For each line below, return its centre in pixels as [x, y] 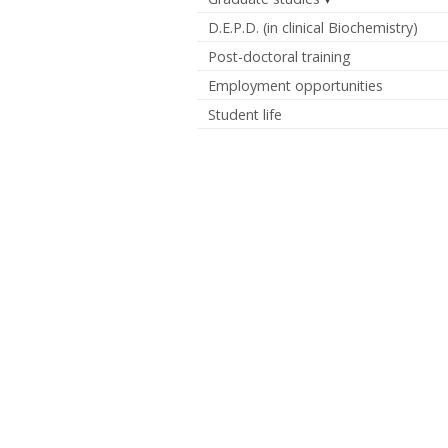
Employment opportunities [296, 85]
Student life [245, 114]
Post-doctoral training [280, 56]
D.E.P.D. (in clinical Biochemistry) [313, 27]
